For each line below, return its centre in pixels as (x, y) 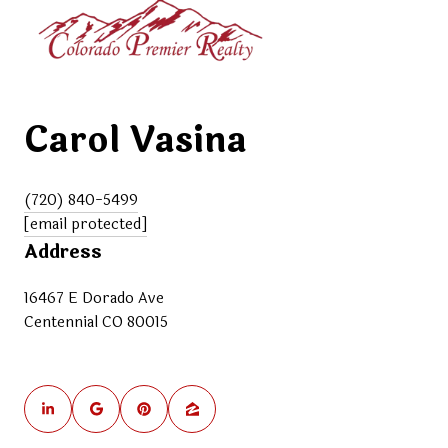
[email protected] (85, 225)
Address (63, 252)
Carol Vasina (135, 141)
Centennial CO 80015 (96, 323)
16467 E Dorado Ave (94, 299)
